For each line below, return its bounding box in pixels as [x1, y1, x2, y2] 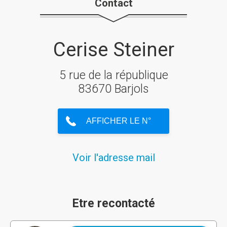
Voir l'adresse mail [72, 152, 155, 164]
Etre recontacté [72, 197, 155, 210]
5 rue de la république [59, 68, 168, 82]
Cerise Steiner [53, 38, 174, 61]
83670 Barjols [79, 82, 148, 96]
